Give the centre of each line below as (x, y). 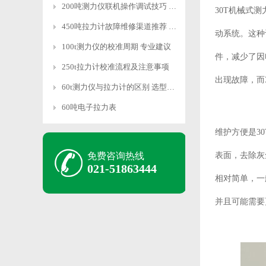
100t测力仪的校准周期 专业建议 (116, 47)
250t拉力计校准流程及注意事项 (115, 67)
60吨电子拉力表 (89, 107)
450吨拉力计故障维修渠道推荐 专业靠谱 (172, 26)
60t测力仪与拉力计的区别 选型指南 (171, 87)
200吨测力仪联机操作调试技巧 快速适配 (172, 6)
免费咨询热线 (116, 156)
